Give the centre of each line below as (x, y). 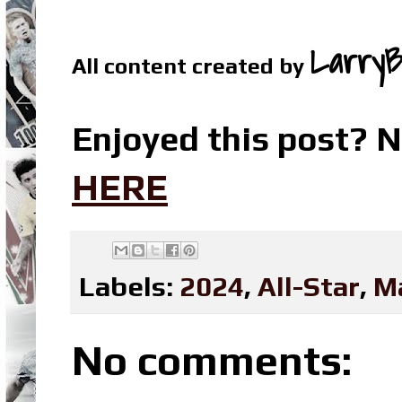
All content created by (191, 66)
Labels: (129, 286)
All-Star (309, 286)
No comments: (212, 360)
